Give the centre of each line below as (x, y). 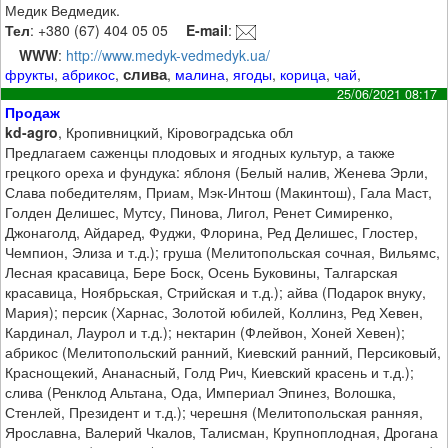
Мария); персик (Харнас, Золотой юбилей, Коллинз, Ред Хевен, (214, 312)
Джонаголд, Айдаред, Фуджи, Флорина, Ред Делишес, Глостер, (212, 232)
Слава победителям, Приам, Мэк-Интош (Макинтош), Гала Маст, (219, 192)
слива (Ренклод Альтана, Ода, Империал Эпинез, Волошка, (201, 392)
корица (303, 73)
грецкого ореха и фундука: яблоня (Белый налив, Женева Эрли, (217, 172)
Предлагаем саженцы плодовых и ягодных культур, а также (200, 152)
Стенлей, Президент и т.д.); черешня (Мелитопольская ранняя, (214, 412)
